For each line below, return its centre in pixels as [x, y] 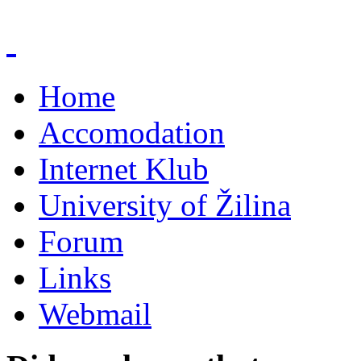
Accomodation [132, 132]
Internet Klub [124, 168]
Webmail [95, 313]
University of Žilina [165, 205]
